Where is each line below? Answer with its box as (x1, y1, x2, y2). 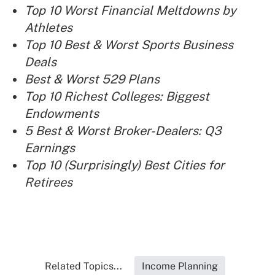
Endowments (25, 106, 99, 122)
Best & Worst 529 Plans (25, 72, 160, 87)
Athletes (25, 20, 72, 36)
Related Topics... (45, 260, 122, 273)
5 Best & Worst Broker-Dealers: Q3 (25, 123, 222, 139)
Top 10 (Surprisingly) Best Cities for (25, 158, 225, 173)
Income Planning (142, 260, 218, 273)
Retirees (25, 175, 72, 190)
